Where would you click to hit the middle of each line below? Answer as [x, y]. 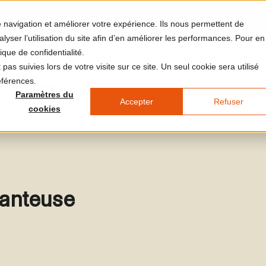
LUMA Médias [206, 60]
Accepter [136, 102]
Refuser [228, 102]
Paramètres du [45, 95]
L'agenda [146, 60]
